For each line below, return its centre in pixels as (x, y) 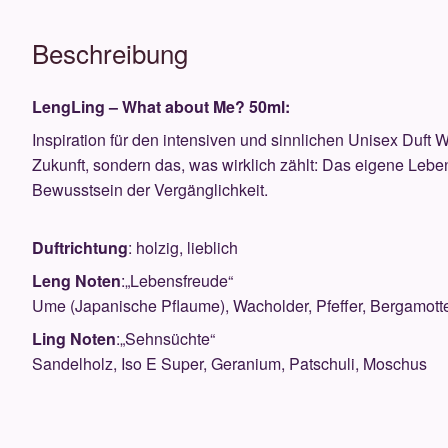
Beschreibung (110, 53)
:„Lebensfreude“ (177, 281)
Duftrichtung (80, 248)
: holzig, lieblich (183, 248)
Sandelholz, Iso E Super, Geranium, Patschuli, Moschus (230, 364)
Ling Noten (74, 339)
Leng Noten (77, 281)
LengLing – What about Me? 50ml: (161, 107)
